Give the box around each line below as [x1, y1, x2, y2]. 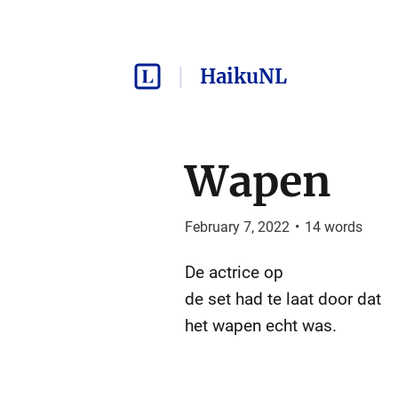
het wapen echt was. [184, 315, 337, 336]
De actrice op [184, 262, 283, 283]
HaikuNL [199, 64, 287, 89]
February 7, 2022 [184, 219, 290, 235]
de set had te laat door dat [184, 289, 381, 309]
